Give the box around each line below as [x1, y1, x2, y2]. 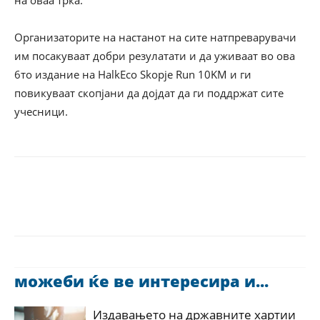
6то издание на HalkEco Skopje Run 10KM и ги [14, 67, 251, 81]
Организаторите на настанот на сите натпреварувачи [14, 30, 296, 44]
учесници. [14, 104, 68, 119]
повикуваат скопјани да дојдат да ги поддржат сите [14, 86, 284, 100]
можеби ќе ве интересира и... [14, 270, 269, 291]
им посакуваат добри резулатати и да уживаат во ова [14, 49, 295, 63]
